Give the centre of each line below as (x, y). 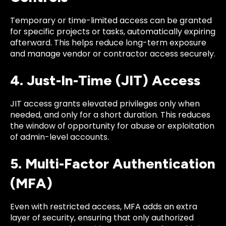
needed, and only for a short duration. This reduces (110, 115)
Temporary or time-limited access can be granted (111, 20)
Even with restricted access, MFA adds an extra (104, 207)
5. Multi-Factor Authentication (113, 164)
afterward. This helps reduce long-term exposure (108, 42)
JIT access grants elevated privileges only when (105, 103)
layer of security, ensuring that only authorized (102, 218)
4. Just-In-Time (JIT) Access (105, 80)
